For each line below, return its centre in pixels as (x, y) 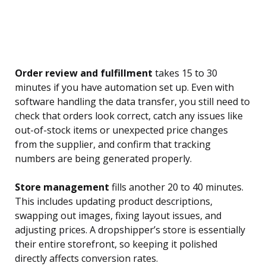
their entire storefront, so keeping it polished (116, 244)
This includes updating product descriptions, (114, 202)
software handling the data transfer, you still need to (132, 102)
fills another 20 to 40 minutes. (176, 187)
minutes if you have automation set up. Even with (124, 88)
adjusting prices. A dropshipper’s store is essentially (130, 230)
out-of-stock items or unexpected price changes (121, 130)
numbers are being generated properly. (103, 159)
